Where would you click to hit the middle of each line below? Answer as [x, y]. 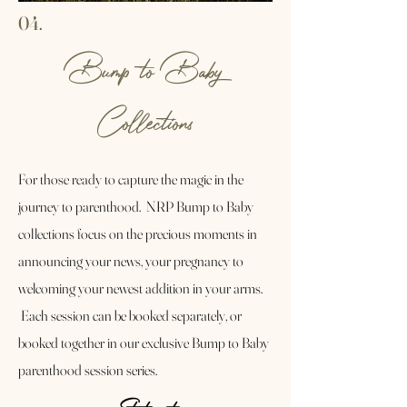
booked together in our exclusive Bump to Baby [144, 342]
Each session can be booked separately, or [130, 315]
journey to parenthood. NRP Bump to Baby [136, 206]
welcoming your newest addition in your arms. [140, 288]
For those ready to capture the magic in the [131, 179]
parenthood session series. [89, 370]
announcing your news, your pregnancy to [131, 261]
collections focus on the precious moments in [138, 233]
